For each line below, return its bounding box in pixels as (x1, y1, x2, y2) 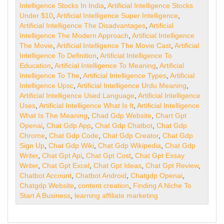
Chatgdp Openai (130, 171, 183, 179)
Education (19, 61, 51, 69)
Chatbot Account (19, 171, 72, 179)
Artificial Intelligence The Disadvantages (19, 21, 146, 29)
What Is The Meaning (19, 111, 88, 119)
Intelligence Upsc (19, 81, 74, 89)
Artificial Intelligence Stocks (107, 1, 193, 9)
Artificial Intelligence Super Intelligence (56, 11, 178, 19)
